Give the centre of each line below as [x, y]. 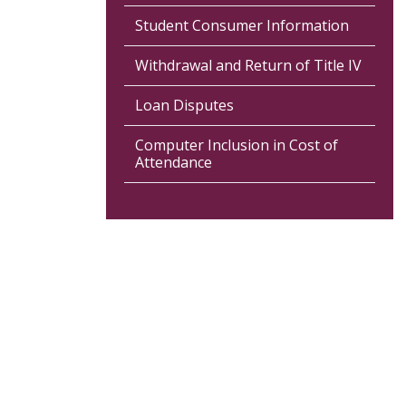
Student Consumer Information [242, 25]
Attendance [174, 162]
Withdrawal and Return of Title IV [248, 65]
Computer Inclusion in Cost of [237, 145]
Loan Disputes [184, 105]
